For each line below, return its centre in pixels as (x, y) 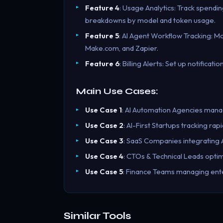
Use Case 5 (104, 171)
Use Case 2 (104, 125)
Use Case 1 (103, 110)
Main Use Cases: (117, 91)
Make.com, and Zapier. (121, 48)
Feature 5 (102, 35)
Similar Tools (97, 216)
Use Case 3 (104, 141)
